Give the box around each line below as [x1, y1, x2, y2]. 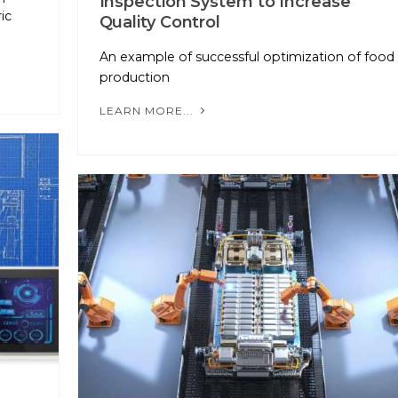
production [99, 68, 170, 85]
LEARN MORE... [99, 103, 197, 117]
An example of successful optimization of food [99, 48, 394, 65]
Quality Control [99, 12, 220, 32]
